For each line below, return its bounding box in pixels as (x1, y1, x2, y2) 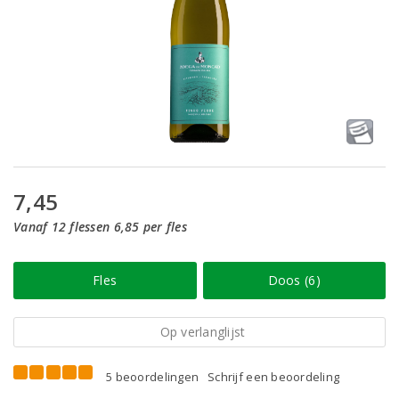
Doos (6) (267, 272, 321, 289)
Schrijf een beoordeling (208, 369, 340, 385)
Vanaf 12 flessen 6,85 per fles (13, 218, 187, 235)
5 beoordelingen (106, 369, 199, 385)
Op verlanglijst (159, 323, 246, 340)
